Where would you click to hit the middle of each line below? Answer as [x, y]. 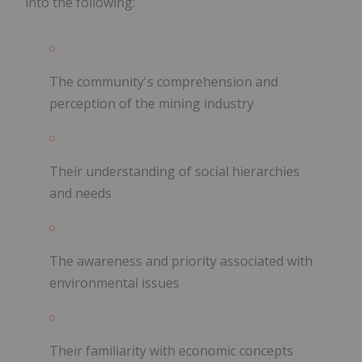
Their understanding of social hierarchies [175, 171]
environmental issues [114, 282]
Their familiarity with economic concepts [171, 350]
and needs [80, 193]
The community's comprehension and [164, 81]
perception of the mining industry [152, 103]
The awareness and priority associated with [181, 261]
